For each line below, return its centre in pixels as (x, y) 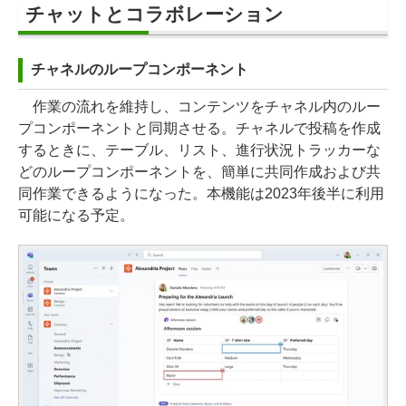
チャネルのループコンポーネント (140, 69)
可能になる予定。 (76, 215)
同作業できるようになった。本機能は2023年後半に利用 (201, 193)
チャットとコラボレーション (155, 14)
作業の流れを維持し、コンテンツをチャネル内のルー (199, 106)
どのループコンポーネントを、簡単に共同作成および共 (199, 171)
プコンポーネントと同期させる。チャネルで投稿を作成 (199, 128)
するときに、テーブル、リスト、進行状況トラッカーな (199, 150)
